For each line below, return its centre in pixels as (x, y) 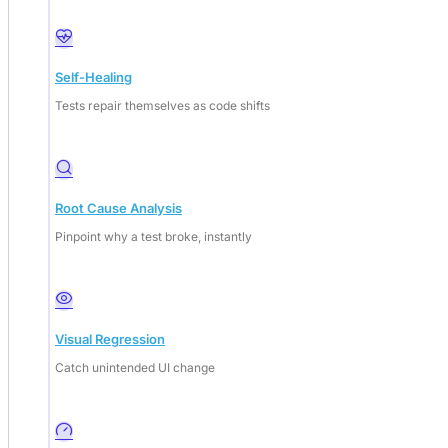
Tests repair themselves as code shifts (162, 105)
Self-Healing (93, 76)
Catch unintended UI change (135, 367)
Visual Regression (110, 338)
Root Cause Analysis (118, 207)
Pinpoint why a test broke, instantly (153, 236)
